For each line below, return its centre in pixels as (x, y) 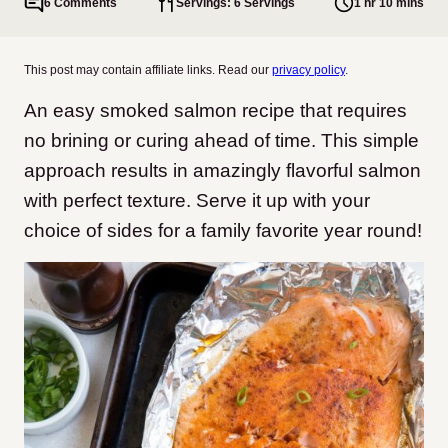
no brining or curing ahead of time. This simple (221, 140)
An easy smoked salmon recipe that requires (215, 110)
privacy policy (308, 70)
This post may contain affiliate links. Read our (148, 70)
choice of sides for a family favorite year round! (223, 230)
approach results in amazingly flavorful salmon (222, 170)
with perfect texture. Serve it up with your (197, 200)
